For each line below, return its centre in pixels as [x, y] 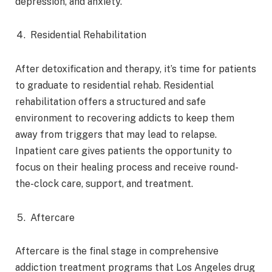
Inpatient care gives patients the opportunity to [124, 151]
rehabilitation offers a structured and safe [110, 101]
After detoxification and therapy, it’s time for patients [136, 69]
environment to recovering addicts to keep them [125, 118]
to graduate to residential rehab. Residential [114, 85]
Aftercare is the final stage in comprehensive [117, 251]
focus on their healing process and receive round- [127, 167]
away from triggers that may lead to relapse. [116, 134]
